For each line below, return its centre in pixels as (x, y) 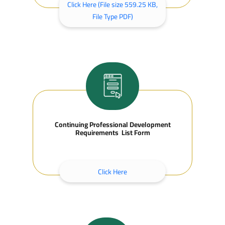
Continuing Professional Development (113, 125)
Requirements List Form (113, 133)
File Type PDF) (113, 17)
